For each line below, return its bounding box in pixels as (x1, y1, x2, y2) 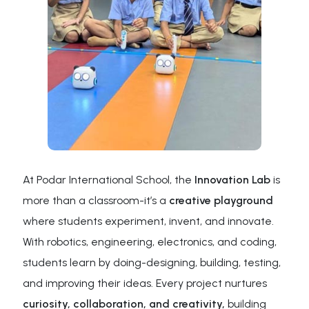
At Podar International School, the (23, 173, 195, 186)
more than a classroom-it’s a (23, 194, 170, 207)
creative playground (169, 194, 274, 207)
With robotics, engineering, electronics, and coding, (23, 235, 277, 248)
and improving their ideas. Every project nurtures (23, 277, 268, 290)
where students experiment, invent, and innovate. (23, 215, 275, 228)
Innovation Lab (195, 173, 271, 186)
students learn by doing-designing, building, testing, (23, 256, 281, 269)
